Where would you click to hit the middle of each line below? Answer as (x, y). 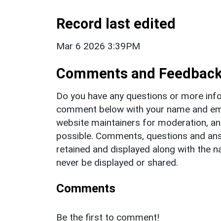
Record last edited (116, 23)
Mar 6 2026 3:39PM (98, 46)
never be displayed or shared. (117, 162)
